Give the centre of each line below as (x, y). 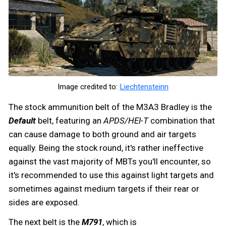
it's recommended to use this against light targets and (111, 175)
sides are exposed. (44, 202)
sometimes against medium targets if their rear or (104, 188)
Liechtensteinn (144, 87)
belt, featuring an (70, 120)
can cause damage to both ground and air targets (102, 134)
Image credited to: (89, 87)
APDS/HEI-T (126, 120)
